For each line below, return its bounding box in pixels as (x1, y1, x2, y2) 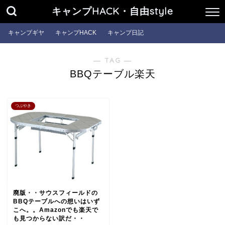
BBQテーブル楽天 (69, 68, 156, 79)
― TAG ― (93, 56, 132, 64)
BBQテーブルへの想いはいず (13, 198, 100, 205)
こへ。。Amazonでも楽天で (13, 206, 98, 214)
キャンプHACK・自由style (52, 5, 173, 17)
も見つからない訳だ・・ (13, 215, 85, 222)
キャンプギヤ (8, 29, 44, 36)
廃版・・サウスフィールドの (13, 189, 98, 197)
